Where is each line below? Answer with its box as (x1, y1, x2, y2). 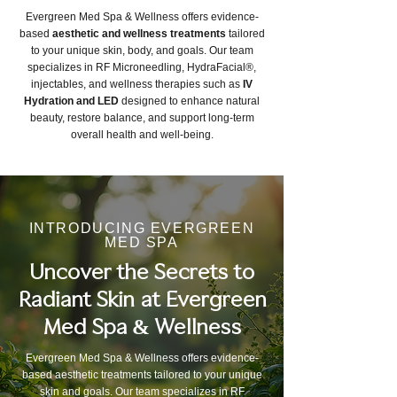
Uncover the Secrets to (28, 264, 255, 284)
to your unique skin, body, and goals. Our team (30, 44, 253, 57)
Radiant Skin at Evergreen (18, 292, 266, 311)
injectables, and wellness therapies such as (31, 78, 243, 90)
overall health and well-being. (70, 128, 214, 141)
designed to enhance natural (119, 95, 260, 107)
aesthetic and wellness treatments (51, 27, 226, 40)
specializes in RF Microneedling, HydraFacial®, (27, 61, 256, 74)
